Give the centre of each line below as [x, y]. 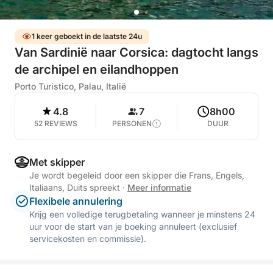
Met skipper [57, 162]
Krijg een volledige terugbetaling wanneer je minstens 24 [142, 214]
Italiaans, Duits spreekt [76, 187]
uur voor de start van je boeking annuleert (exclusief [133, 226]
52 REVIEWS [55, 123]
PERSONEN [132, 123]
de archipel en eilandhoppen [97, 69]
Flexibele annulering [76, 201]
